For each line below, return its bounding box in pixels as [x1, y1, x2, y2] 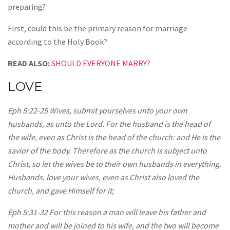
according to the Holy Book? [8, 36, 107, 47]
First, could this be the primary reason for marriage [8, 23, 187, 34]
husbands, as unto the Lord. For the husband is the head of [8, 119, 210, 129]
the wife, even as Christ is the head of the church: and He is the [8, 132, 220, 143]
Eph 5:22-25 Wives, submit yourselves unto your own [8, 105, 187, 116]
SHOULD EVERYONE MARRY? [51, 58, 150, 69]
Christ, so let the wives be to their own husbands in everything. [8, 159, 221, 169]
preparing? [8, 2, 46, 12]
